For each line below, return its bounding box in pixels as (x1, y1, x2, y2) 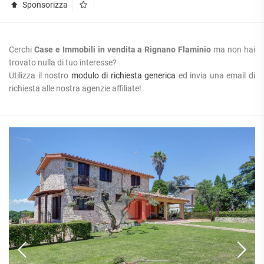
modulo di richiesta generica (71, 70, 176, 80)
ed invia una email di (176, 70, 256, 80)
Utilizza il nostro (9, 70, 71, 80)
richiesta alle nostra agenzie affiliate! (9, 83, 141, 93)
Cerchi (9, 44, 34, 54)
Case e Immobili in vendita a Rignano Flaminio (34, 44, 212, 54)
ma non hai (211, 44, 256, 54)
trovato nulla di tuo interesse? (9, 57, 117, 67)
